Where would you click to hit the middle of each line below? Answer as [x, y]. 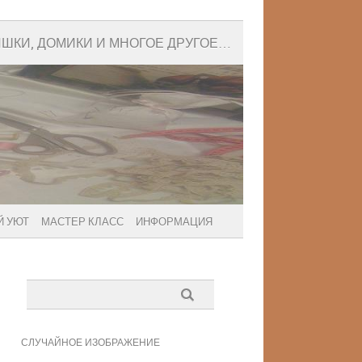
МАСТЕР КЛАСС [82, 223]
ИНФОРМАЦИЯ [174, 223]
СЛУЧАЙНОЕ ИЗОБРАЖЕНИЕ [90, 343]
